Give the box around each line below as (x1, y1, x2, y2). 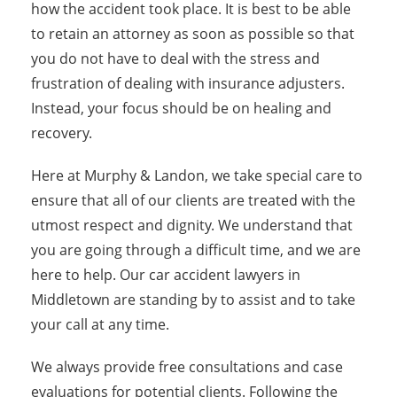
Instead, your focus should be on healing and (31, 98, 331, 118)
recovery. (31, 123, 92, 143)
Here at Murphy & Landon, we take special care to (31, 166, 362, 185)
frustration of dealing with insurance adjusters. (31, 74, 345, 93)
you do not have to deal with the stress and (31, 49, 320, 68)
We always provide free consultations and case (31, 357, 343, 377)
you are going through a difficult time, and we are (31, 240, 361, 260)
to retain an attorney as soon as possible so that (31, 24, 354, 43)
